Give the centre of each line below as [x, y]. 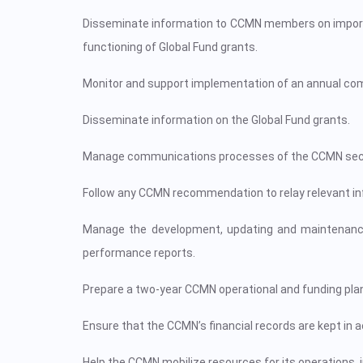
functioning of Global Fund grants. [170, 47]
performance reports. [139, 253]
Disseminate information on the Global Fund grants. [216, 120]
